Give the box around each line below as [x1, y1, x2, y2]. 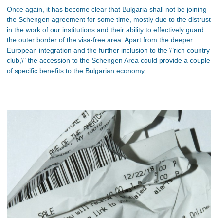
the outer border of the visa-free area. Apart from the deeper [7, 36, 193, 44]
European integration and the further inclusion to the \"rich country [7, 46, 210, 54]
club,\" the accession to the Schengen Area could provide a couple [7, 56, 210, 64]
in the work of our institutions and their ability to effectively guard [7, 26, 204, 34]
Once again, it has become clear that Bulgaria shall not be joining [7, 5, 207, 13]
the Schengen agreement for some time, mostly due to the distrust [7, 16, 211, 23]
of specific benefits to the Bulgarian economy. [7, 67, 146, 74]
